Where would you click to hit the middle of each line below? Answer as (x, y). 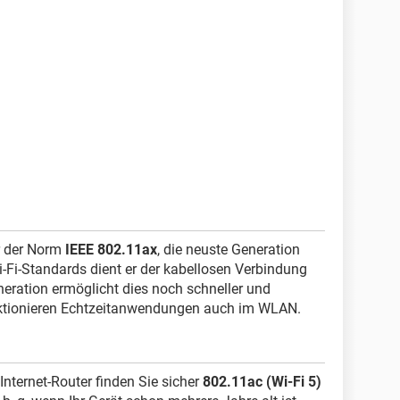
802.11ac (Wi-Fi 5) (262, 382)
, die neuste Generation (229, 250)
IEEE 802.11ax (111, 250)
